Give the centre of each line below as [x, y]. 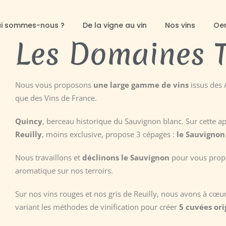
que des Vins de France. [56, 98]
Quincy [29, 121]
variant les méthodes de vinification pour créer [97, 207]
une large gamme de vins [140, 85]
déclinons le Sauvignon [126, 157]
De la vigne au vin [115, 25]
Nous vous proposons [53, 85]
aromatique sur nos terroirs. [64, 171]
